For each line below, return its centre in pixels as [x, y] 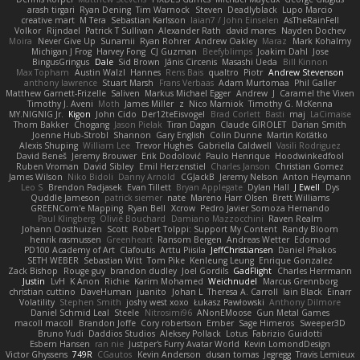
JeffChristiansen [242, 250]
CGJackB [197, 177]
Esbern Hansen [59, 344]
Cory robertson [171, 323]
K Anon [84, 282]
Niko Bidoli [91, 177]
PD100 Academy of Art [69, 250]
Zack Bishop [33, 271]
